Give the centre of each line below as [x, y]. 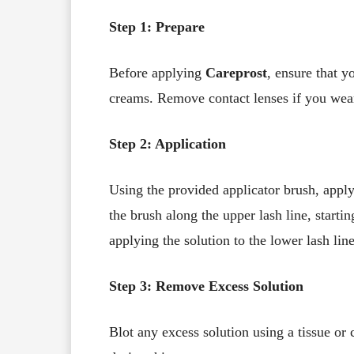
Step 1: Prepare [157, 26]
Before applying [157, 72]
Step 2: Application [168, 143]
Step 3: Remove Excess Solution [206, 286]
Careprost [236, 72]
